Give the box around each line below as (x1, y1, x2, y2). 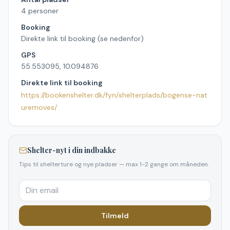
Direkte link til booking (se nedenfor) (21, 34, 144, 43)
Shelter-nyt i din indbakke (27, 145, 116, 155)
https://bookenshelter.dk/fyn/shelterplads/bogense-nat (21, 90, 207, 100)
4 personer (21, 6, 59, 15)
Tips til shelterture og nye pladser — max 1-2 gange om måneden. (19, 160, 209, 168)
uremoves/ (21, 103, 57, 112)
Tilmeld (101, 211, 129, 220)
